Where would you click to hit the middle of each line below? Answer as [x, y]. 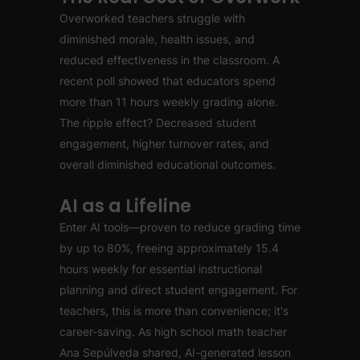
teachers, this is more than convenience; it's [174, 311]
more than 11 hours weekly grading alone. [169, 102]
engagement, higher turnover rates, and [164, 143]
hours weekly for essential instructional [161, 269]
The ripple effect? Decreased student [158, 123]
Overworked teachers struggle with [152, 18]
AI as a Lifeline [125, 206]
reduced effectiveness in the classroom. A [170, 60]
